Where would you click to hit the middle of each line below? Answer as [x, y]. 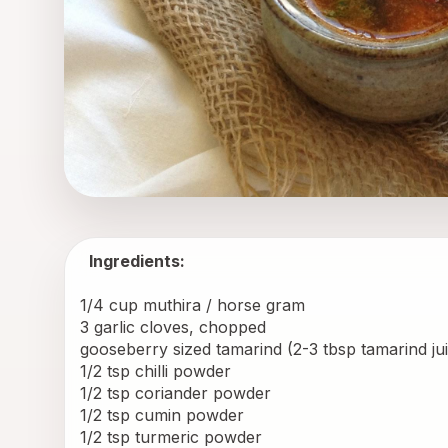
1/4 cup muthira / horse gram [195, 305]
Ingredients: [137, 261]
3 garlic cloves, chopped [175, 327]
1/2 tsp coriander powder [178, 393]
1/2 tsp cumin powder [164, 415]
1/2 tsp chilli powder [158, 371]
